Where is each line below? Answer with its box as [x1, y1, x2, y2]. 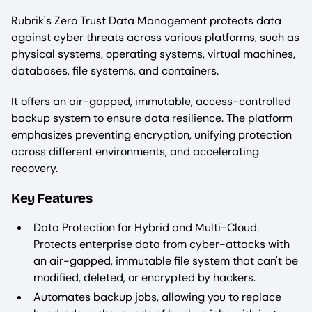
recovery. [11, 161, 58, 176]
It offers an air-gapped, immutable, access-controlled [11, 94, 291, 109]
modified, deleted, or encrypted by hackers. [33, 270, 256, 286]
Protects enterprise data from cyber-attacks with [33, 237, 290, 252]
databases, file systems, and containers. [11, 63, 221, 79]
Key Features [11, 190, 93, 207]
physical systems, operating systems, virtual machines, [11, 47, 295, 62]
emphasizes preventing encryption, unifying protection [11, 127, 292, 143]
